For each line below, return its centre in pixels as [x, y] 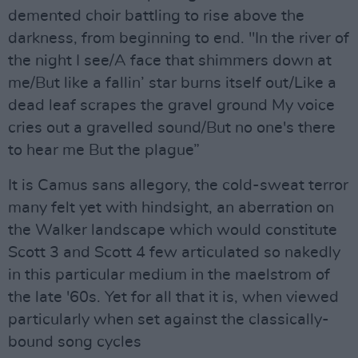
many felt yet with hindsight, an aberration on [171, 208]
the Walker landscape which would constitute [173, 230]
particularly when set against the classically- [169, 320]
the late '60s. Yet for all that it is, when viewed [173, 297]
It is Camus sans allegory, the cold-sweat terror [178, 185]
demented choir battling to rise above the [156, 16]
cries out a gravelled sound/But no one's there [172, 128]
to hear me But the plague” [104, 150]
